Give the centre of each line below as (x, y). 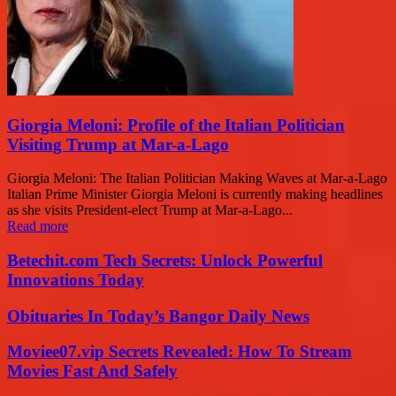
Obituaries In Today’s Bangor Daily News (158, 316)
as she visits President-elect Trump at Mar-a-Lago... (150, 210)
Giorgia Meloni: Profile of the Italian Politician (176, 125)
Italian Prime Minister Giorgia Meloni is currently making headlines (195, 194)
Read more (38, 226)
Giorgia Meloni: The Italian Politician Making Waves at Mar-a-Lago (197, 179)
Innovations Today (76, 280)
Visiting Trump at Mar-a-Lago (118, 144)
